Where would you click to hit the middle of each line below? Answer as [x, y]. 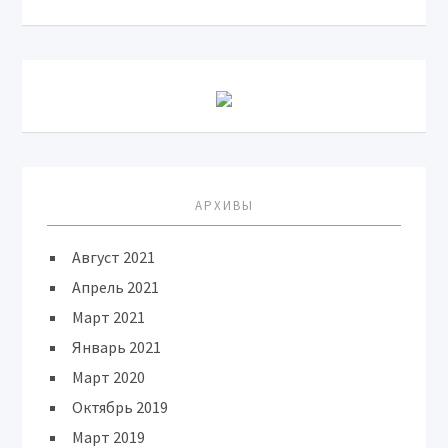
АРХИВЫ [224, 205]
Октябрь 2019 [120, 407]
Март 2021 [109, 317]
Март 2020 [109, 377]
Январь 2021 [117, 347]
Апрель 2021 [116, 287]
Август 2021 [114, 257]
